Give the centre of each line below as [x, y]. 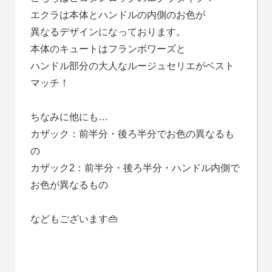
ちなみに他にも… [69, 117]
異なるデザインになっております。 [108, 32]
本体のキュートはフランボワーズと [108, 49]
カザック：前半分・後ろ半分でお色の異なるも [132, 134]
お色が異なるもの [69, 185]
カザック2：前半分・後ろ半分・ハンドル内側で [135, 168]
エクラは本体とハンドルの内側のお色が [117, 15]
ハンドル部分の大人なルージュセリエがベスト [132, 66]
